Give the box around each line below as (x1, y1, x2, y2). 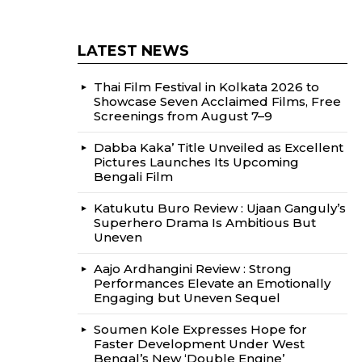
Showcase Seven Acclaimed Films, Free (94, 94, 341, 109)
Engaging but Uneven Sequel (94, 290, 280, 305)
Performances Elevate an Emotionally (94, 276, 330, 291)
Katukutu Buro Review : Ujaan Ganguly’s (94, 200, 346, 216)
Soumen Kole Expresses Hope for (94, 322, 307, 337)
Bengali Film (94, 169, 173, 184)
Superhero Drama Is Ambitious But (94, 215, 316, 230)
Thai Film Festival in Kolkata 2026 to (94, 79, 319, 95)
